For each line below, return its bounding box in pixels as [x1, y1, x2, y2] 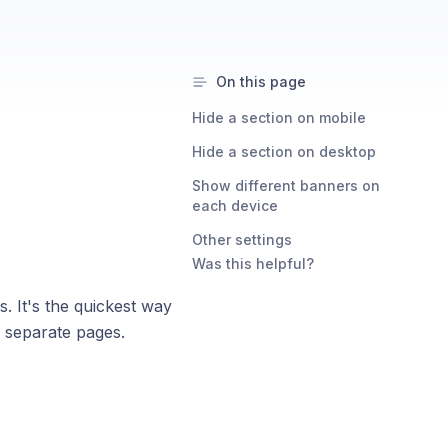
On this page [216, 73, 306, 90]
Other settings [192, 231, 292, 248]
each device [192, 197, 278, 214]
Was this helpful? [192, 255, 314, 272]
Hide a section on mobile [192, 109, 366, 126]
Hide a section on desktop [192, 143, 376, 160]
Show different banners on [192, 177, 380, 194]
